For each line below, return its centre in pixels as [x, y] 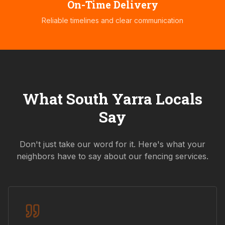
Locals [177, 99]
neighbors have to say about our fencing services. [113, 156]
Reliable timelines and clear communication [113, 21]
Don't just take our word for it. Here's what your [113, 144]
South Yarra [109, 99]
